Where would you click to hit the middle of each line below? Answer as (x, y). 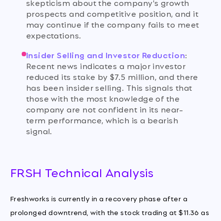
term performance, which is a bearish (102, 120)
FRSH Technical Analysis (82, 172)
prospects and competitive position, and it (112, 13)
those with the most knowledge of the (103, 98)
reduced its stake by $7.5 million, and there (112, 76)
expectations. (54, 35)
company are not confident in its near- (105, 109)
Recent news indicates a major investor (106, 66)
